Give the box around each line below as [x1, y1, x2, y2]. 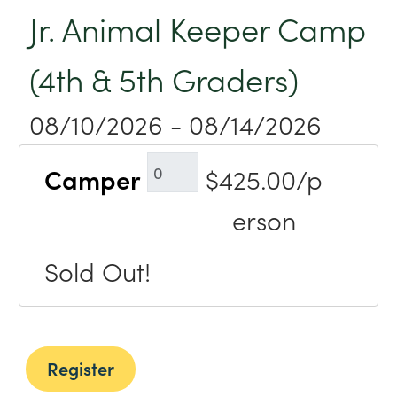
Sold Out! [44, 253, 152, 290]
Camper [44, 160, 142, 198]
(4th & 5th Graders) [29, 55, 300, 101]
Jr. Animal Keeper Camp [29, 4, 367, 51]
